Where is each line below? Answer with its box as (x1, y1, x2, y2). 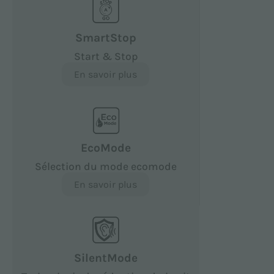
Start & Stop (73, 50, 138, 62)
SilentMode (73, 250, 138, 265)
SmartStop (75, 30, 136, 45)
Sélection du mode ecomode (34, 160, 177, 172)
